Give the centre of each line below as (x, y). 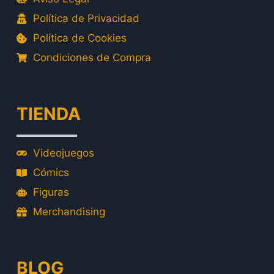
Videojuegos (64, 153)
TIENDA (49, 114)
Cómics (51, 172)
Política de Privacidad (86, 18)
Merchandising (69, 212)
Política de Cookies (80, 38)
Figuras (51, 192)
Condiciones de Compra (92, 57)
